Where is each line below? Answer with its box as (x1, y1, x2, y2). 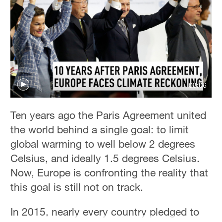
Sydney (10, 27, 34, 36)
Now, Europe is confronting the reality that (10, 166, 209, 179)
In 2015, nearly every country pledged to (10, 205, 200, 219)
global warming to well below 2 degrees (10, 137, 196, 150)
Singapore (10, 63, 43, 72)
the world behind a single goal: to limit (10, 122, 189, 136)
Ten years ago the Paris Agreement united (10, 108, 207, 121)
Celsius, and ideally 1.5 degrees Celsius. (10, 151, 200, 165)
